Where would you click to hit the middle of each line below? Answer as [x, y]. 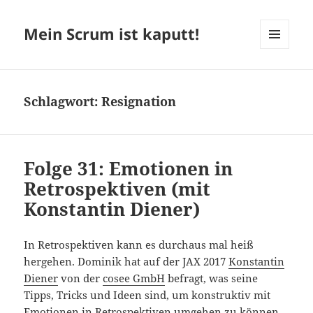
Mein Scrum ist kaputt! [112, 34]
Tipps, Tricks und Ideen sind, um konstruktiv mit [147, 295]
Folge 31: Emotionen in [129, 169]
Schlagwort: [63, 102]
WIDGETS [280, 78]
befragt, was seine [212, 278]
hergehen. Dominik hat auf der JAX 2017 [126, 262]
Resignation [139, 102]
